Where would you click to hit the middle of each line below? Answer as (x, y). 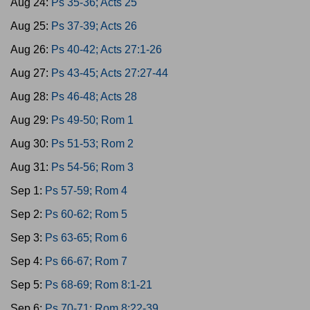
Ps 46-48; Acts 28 (94, 97)
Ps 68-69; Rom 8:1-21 (99, 285)
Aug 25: (31, 26)
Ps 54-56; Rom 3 (92, 167)
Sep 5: (28, 285)
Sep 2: (28, 214)
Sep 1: (28, 191)
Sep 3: (28, 238)
